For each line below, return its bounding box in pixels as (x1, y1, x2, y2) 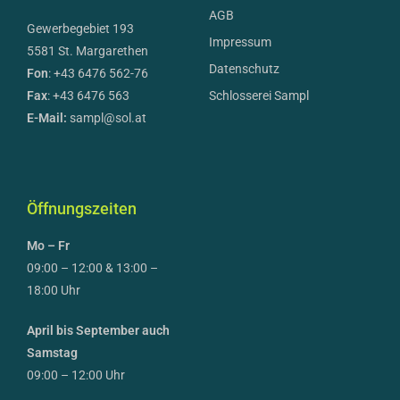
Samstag (27, 345, 78, 360)
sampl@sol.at (67, 110, 146, 125)
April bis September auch (27, 322, 170, 337)
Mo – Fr (27, 237, 70, 253)
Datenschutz (209, 61, 279, 76)
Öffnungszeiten (27, 198, 137, 218)
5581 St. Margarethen (27, 43, 148, 58)
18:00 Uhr (27, 282, 80, 297)
